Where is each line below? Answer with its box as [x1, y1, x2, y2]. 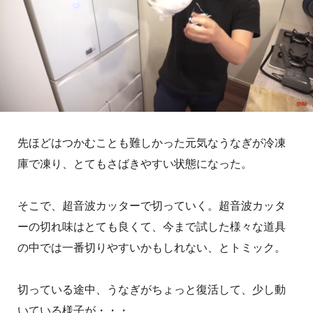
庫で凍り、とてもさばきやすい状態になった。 [17, 157, 252, 170]
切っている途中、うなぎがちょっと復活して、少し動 [17, 283, 286, 296]
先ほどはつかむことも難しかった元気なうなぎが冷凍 [17, 136, 286, 149]
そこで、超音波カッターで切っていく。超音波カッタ [17, 199, 286, 212]
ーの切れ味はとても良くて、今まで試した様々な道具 [17, 220, 286, 233]
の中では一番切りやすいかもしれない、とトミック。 [17, 241, 286, 254]
